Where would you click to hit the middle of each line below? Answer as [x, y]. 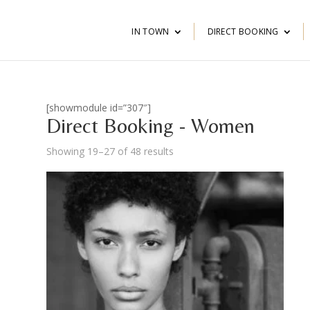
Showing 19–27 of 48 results [110, 151]
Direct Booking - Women [151, 126]
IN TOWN [151, 31]
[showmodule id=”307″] [99, 108]
